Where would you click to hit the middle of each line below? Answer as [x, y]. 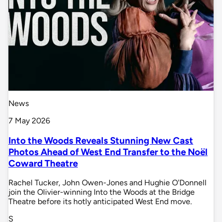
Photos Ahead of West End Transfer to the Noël [108, 152]
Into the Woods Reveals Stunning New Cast [101, 140]
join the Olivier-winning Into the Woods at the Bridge [102, 192]
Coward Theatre [43, 163]
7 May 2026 [29, 120]
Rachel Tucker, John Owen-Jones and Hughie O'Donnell [108, 183]
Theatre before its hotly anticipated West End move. [100, 202]
